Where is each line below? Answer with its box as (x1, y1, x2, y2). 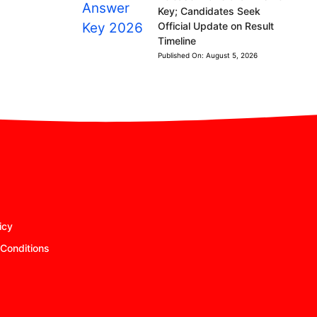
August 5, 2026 (205, 51, 258, 59)
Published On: (157, 51, 206, 59)
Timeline (157, 35, 196, 47)
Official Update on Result (157, 20, 274, 32)
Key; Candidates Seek (157, 5, 260, 17)
